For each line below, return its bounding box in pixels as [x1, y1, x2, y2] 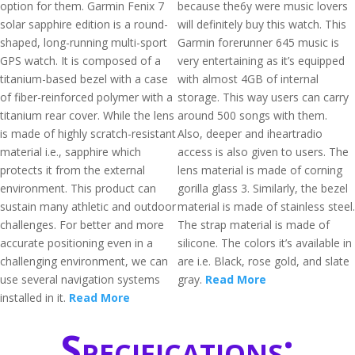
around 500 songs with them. [177, 108, 327, 123]
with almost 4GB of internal [177, 71, 319, 86]
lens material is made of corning [177, 162, 342, 177]
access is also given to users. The [177, 144, 349, 159]
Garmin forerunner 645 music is [177, 35, 339, 50]
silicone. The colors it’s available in [177, 235, 352, 250]
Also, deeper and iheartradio [177, 126, 323, 141]
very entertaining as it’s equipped [177, 53, 345, 68]
